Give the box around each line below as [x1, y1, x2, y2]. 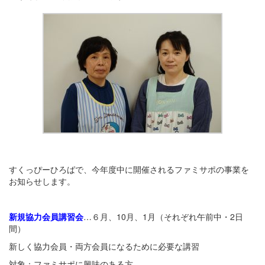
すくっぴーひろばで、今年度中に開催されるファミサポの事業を [9, 163, 249, 175]
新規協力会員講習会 [9, 211, 83, 222]
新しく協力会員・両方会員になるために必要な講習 [9, 240, 199, 252]
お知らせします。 [9, 175, 75, 187]
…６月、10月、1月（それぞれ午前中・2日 [83, 211, 243, 222]
